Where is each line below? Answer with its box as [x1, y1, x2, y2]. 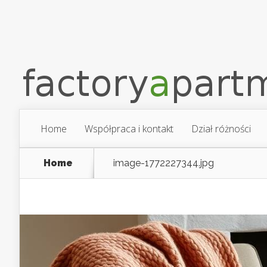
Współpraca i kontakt [85, 122, 173, 135]
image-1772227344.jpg [113, 157, 214, 169]
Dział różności [191, 122, 251, 135]
